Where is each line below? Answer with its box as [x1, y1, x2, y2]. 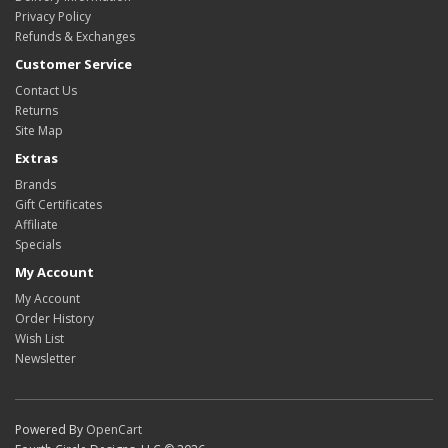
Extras [15, 148, 58, 167]
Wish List [15, 329, 64, 347]
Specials [15, 235, 61, 253]
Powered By [15, 420, 86, 438]
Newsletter [15, 349, 76, 367]
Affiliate [15, 215, 58, 233]
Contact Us [15, 81, 77, 99]
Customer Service [15, 54, 132, 73]
